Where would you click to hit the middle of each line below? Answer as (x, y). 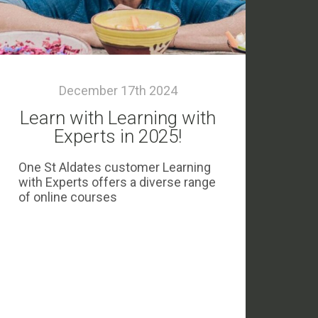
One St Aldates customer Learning (115, 167)
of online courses (68, 197)
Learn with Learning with (118, 118)
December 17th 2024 (118, 91)
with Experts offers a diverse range (117, 182)
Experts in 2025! (118, 136)
